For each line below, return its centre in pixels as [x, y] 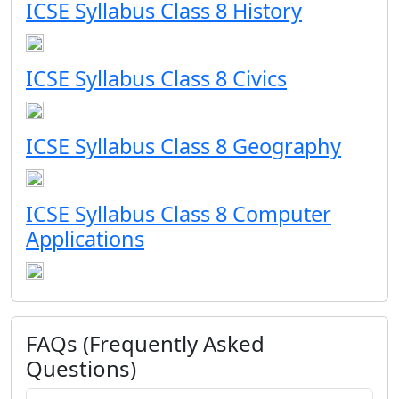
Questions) [81, 368]
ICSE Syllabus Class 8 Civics [156, 78]
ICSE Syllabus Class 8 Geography [183, 146]
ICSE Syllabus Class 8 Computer [179, 214]
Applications [85, 239]
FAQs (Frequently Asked [145, 343]
